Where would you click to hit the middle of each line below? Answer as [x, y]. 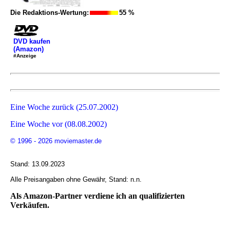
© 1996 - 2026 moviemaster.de [56, 141]
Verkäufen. [30, 205]
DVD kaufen [32, 42]
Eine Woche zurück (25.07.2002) [64, 107]
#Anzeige [25, 56]
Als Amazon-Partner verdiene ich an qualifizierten [98, 196]
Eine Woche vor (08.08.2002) [59, 124]
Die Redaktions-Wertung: [50, 12]
